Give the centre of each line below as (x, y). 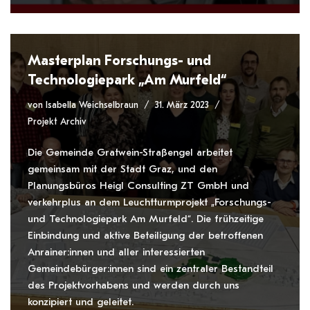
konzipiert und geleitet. (81, 302)
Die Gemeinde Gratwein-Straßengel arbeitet (130, 152)
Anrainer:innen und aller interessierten (116, 252)
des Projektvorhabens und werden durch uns (134, 285)
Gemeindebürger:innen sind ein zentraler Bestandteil (151, 268)
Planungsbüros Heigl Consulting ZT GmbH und (138, 185)
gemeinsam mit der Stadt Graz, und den (122, 169)
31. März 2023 (182, 105)
